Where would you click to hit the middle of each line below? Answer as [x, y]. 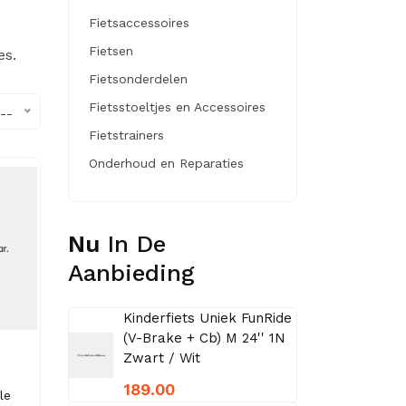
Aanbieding [131, 273]
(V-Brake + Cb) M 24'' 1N [204, 338]
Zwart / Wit [161, 358]
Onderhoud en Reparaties [166, 163]
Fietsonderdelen [138, 79]
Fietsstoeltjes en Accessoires [177, 107]
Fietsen [111, 51]
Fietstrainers [126, 135]
